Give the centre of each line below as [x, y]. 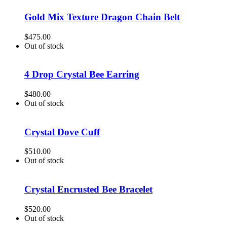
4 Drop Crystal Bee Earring [82, 74]
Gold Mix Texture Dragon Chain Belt [102, 17]
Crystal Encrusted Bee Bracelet [88, 190]
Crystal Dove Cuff [62, 132]
